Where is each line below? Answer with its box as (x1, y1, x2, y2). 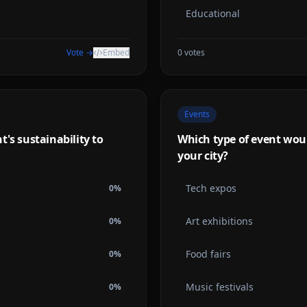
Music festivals (186, 280, 254, 293)
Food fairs (186, 247, 231, 260)
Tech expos (186, 182, 236, 195)
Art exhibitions (186, 214, 253, 228)
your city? (177, 148, 228, 163)
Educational (186, 7, 240, 20)
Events (184, 108, 210, 120)
